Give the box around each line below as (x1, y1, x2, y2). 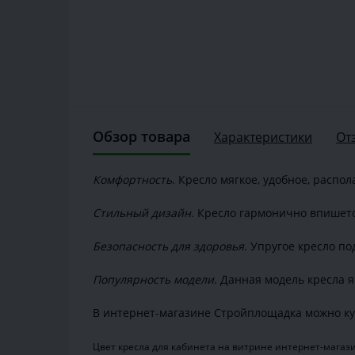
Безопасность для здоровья (93, 239, 244, 254)
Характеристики (214, 128, 312, 146)
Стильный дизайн (93, 205, 191, 221)
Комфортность (93, 172, 172, 188)
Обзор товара (93, 127, 190, 147)
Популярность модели (93, 272, 214, 288)
